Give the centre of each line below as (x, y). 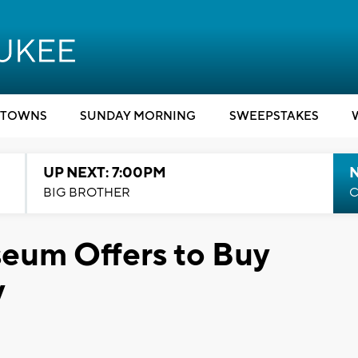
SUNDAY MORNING (138, 116)
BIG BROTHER (86, 193)
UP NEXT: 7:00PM (104, 173)
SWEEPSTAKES (274, 116)
